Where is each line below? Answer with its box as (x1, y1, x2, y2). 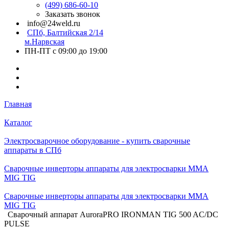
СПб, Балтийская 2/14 (27, 28, 103, 37)
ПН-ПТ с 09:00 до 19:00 (25, 47, 107, 55)
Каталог (4, 118, 32, 127)
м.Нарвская (25, 37, 64, 46)
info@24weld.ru (27, 19, 80, 28)
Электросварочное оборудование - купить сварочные (4, 136, 190, 145)
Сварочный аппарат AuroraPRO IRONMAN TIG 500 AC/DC (8, 210, 218, 219)
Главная (4, 100, 32, 108)
